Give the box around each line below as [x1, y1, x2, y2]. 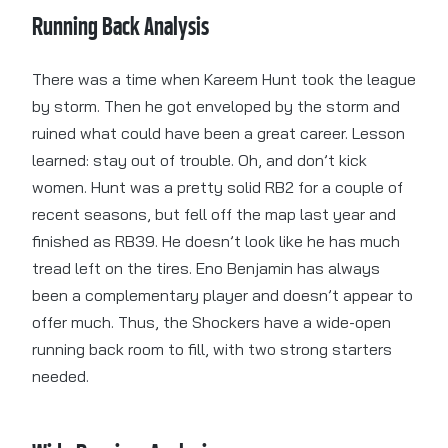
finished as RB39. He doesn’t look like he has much [32, 231, 400, 252]
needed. [32, 366, 89, 387]
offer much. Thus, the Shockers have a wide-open [32, 312, 391, 333]
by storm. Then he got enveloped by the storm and [32, 96, 400, 117]
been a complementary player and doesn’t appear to [32, 285, 413, 306]
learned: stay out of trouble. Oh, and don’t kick [32, 150, 367, 171]
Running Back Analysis [32, 12, 209, 42]
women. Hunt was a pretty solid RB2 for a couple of [32, 177, 403, 198]
